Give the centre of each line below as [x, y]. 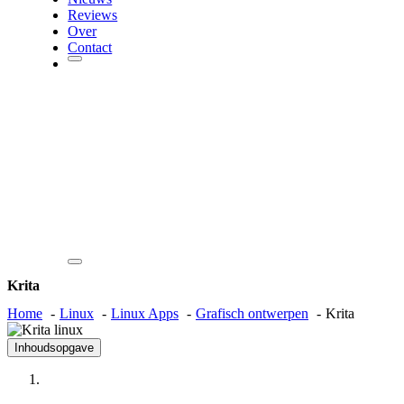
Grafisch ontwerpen [252, 313]
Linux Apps [145, 313]
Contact [90, 48]
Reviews [93, 15]
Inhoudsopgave [54, 347]
